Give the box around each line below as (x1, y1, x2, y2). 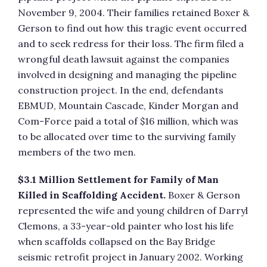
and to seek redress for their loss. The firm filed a (18, 38, 244, 49)
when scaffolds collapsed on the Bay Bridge (18, 235, 215, 247)
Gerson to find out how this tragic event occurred (18, 22, 247, 34)
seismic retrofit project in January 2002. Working (18, 251, 243, 263)
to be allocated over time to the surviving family (18, 131, 235, 142)
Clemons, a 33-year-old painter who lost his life (18, 220, 234, 232)
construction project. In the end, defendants (18, 84, 223, 96)
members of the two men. (18, 146, 136, 158)
